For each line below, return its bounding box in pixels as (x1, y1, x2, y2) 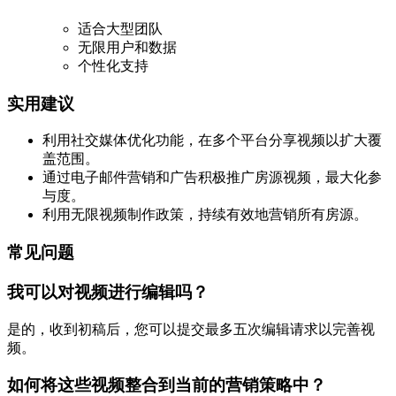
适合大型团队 (78, 20, 163, 36)
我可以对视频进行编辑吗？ (7, 282, 209, 301)
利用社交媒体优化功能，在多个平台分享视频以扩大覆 (42, 133, 382, 148)
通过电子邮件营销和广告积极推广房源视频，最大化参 (42, 170, 382, 186)
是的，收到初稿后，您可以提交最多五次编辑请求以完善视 (7, 321, 375, 337)
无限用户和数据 (78, 39, 177, 55)
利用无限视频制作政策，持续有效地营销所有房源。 (42, 207, 368, 223)
